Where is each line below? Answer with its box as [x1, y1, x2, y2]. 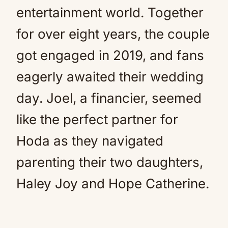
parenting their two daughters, [16, 154, 203, 170]
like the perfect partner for [16, 111, 178, 127]
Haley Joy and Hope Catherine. [16, 176, 209, 191]
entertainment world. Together [16, 5, 204, 20]
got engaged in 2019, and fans [16, 47, 204, 63]
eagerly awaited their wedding [16, 69, 204, 84]
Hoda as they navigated [16, 133, 163, 149]
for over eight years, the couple [16, 26, 210, 42]
